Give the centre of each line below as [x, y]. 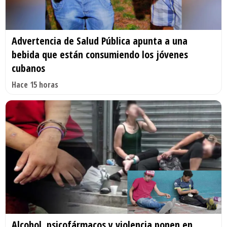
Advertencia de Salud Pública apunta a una [100, 41]
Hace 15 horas [35, 85]
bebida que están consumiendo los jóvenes [100, 55]
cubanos [28, 68]
